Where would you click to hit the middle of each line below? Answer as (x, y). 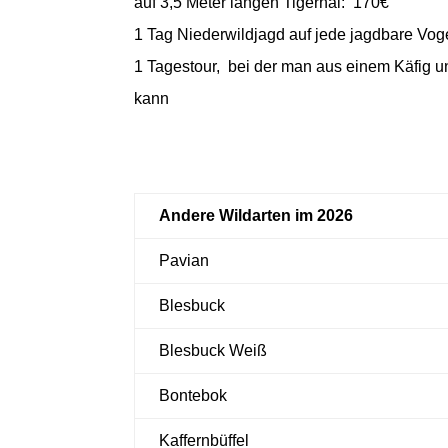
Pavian (184, 260)
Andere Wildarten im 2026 (256, 215)
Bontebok (193, 395)
